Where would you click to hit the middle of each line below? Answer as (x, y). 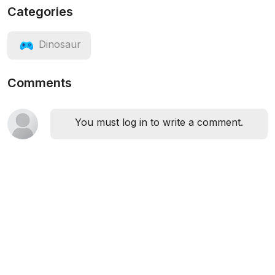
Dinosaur (60, 45)
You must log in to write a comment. (159, 122)
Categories (40, 12)
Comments (40, 83)
